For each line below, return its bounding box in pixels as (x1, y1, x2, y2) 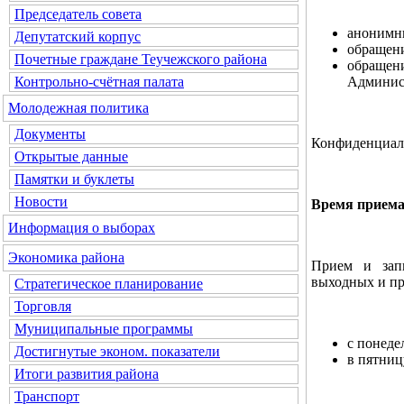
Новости (14, 194, 68, 209)
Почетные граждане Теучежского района (14, 51, 267, 67)
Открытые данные (14, 149, 128, 164)
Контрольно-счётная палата (14, 74, 184, 89)
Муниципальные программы (14, 321, 193, 336)
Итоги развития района (14, 366, 159, 381)
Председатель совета (14, 6, 142, 22)
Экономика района (8, 250, 124, 265)
